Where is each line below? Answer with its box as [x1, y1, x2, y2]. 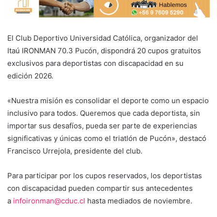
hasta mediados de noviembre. [85, 196, 192, 205]
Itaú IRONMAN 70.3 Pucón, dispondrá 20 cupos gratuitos [7, 46, 201, 55]
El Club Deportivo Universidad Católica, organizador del [7, 33, 198, 43]
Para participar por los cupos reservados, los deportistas [7, 170, 202, 180]
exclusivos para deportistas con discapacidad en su [7, 58, 184, 68]
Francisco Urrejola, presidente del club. [7, 146, 142, 155]
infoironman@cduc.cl [13, 196, 85, 205]
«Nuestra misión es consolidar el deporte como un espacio [7, 95, 209, 105]
